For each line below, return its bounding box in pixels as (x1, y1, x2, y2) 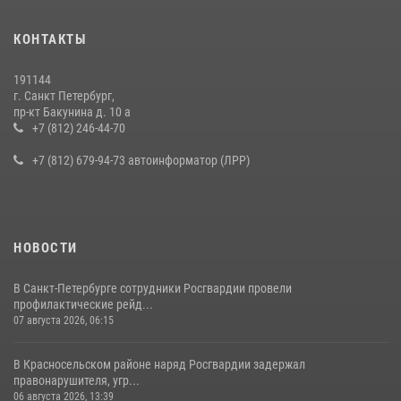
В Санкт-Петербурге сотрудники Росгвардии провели (13, 280, 292, 295)
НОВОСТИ (13, 239, 78, 256)
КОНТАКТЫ (13, 30, 86, 47)
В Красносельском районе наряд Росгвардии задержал (13, 356, 305, 371)
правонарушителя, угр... (13, 372, 140, 388)
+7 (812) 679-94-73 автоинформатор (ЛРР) (32, 152, 250, 167)
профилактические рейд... (13, 296, 153, 311)
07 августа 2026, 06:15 (13, 313, 114, 327)
